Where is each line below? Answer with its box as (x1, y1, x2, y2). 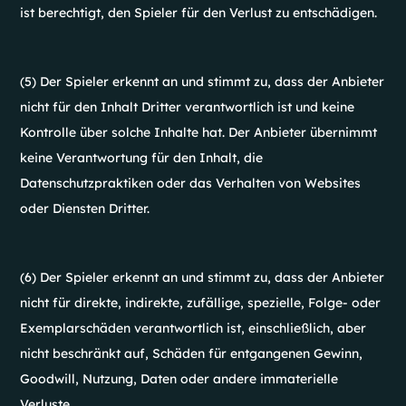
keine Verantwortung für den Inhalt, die (20, 150, 264, 166)
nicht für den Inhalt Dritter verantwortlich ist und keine (20, 99, 355, 115)
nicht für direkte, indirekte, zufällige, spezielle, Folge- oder (20, 295, 382, 311)
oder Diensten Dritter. (20, 200, 150, 217)
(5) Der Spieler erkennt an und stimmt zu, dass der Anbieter (20, 73, 385, 90)
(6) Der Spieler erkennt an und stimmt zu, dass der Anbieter (20, 269, 385, 285)
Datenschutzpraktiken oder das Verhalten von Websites (20, 175, 362, 191)
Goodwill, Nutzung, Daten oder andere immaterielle (20, 371, 339, 387)
